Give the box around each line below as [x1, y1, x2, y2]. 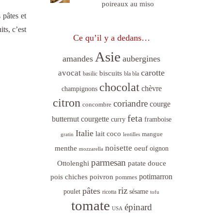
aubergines [123, 53, 160, 63]
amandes [62, 53, 93, 63]
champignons [61, 85, 97, 93]
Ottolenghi [57, 159, 89, 167]
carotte [141, 67, 165, 77]
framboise [144, 115, 171, 123]
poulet [63, 187, 80, 195]
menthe [54, 144, 77, 152]
